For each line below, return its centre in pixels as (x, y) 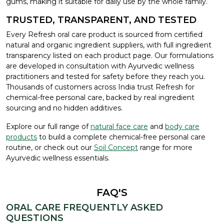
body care (182, 126)
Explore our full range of (48, 126)
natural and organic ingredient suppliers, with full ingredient (109, 45)
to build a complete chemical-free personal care (121, 137)
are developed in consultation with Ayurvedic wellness (100, 66)
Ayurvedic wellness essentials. (58, 158)
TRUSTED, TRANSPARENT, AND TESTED (101, 20)
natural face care (119, 126)
